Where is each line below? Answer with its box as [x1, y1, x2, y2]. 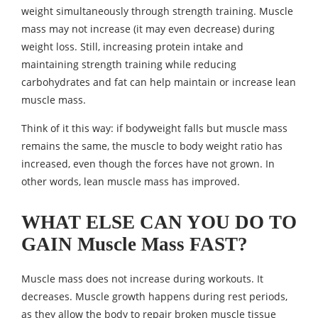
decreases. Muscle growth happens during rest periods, [21, 290, 287, 304]
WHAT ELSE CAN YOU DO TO [21, 212, 297, 234]
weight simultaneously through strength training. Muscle [21, 4, 293, 18]
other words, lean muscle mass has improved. [21, 175, 240, 189]
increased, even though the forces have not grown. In [21, 157, 275, 171]
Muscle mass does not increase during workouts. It [21, 272, 263, 286]
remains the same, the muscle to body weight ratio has [21, 139, 283, 153]
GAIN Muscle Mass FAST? [21, 234, 248, 256]
